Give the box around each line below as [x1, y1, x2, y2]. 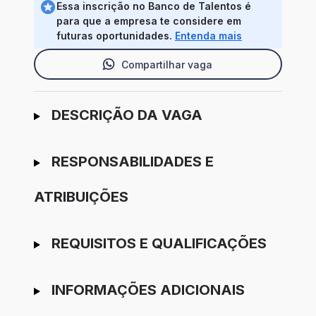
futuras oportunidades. [56, 30, 175, 42]
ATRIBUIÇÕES [34, 188, 128, 206]
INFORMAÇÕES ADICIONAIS [51, 281, 245, 299]
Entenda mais [175, 30, 242, 42]
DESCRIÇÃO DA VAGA [51, 107, 202, 124]
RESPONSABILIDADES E [51, 153, 214, 171]
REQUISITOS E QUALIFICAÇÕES [51, 235, 267, 253]
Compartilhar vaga [121, 58, 212, 71]
